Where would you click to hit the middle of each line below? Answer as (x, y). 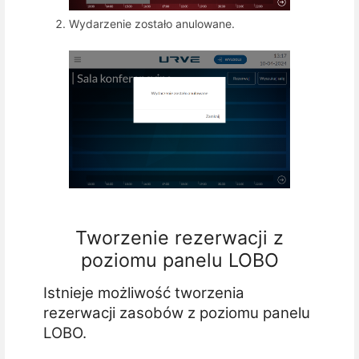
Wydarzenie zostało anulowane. (152, 23)
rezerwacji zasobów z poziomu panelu (177, 313)
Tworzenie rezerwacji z (179, 237)
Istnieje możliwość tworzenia (144, 293)
